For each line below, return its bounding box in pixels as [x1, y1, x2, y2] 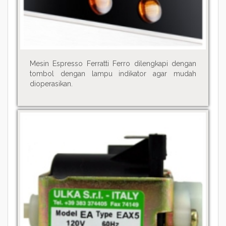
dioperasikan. [29, 80, 73, 88]
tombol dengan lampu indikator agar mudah [29, 70, 197, 78]
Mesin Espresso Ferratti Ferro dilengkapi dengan [29, 60, 197, 68]
